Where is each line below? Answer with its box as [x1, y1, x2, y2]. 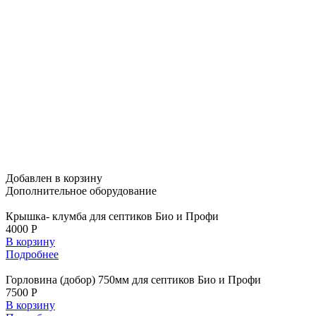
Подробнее [6, 248, 59, 260]
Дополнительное [6, 184, 87, 197]
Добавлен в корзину [6, 171, 102, 184]
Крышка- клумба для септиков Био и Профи [6, 209, 219, 222]
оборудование [87, 184, 157, 197]
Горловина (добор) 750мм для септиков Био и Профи [6, 273, 261, 286]
